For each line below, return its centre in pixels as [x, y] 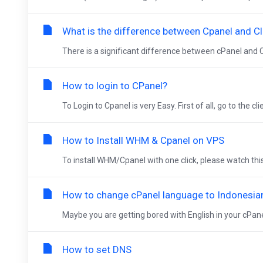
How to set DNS [97, 249]
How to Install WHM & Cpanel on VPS [143, 140]
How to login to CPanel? [115, 86]
